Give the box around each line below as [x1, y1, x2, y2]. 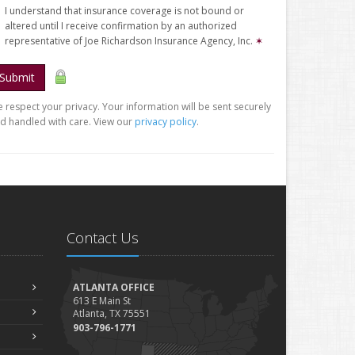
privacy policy [135, 115, 197, 128]
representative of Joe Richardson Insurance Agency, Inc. [5, 34, 255, 48]
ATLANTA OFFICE [72, 281, 155, 294]
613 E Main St [72, 294, 131, 307]
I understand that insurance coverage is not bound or [5, 4, 244, 17]
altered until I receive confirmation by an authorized [5, 19, 237, 32]
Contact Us [66, 228, 139, 247]
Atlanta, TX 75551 [72, 307, 151, 320]
